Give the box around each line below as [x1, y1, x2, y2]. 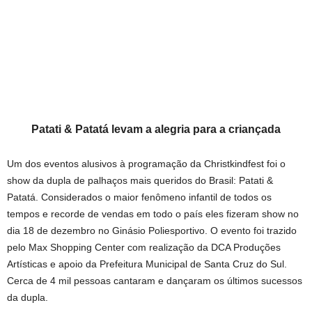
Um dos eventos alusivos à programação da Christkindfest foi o [7, 158, 286, 169]
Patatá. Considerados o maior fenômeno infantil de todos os [7, 192, 272, 203]
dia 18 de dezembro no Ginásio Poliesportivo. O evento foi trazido [7, 225, 297, 236]
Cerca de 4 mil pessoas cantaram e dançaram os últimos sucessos [7, 275, 302, 286]
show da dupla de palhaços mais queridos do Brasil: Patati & [7, 175, 273, 186]
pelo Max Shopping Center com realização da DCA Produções [7, 242, 281, 253]
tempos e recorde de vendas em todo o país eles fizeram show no [7, 208, 299, 219]
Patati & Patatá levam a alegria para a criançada [31, 123, 281, 135]
